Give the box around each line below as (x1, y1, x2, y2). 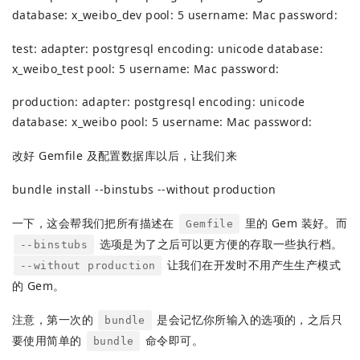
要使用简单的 (12, 332, 85, 348)
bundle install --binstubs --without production (12, 182, 276, 198)
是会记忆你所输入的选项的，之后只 (153, 311, 343, 327)
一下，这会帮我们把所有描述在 (12, 215, 178, 231)
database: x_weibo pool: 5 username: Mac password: (12, 114, 313, 130)
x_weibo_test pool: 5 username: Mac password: (12, 60, 280, 76)
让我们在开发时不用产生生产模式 (163, 256, 342, 272)
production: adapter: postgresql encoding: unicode (12, 94, 305, 110)
